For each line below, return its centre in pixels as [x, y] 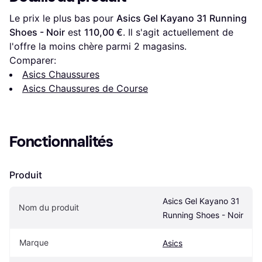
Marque [34, 242]
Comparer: [33, 60]
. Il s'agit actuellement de [178, 32]
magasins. [163, 46]
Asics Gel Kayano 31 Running [182, 18]
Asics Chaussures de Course [85, 88]
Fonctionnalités [61, 142]
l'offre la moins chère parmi [72, 46]
